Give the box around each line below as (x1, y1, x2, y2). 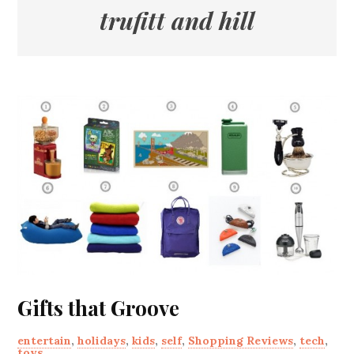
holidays (77, 333, 126, 348)
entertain (17, 333, 72, 348)
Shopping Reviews (188, 333, 294, 348)
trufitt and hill (100, 5, 254, 36)
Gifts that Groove (17, 294, 180, 322)
